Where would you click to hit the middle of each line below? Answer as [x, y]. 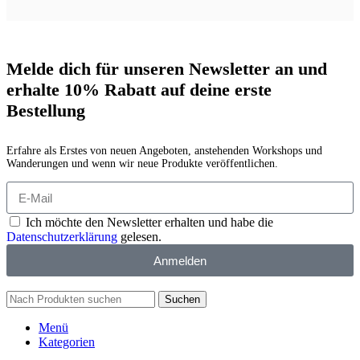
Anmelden [180, 260]
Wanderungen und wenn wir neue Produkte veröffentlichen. [142, 164]
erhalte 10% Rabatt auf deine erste [139, 90]
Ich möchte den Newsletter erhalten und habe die [149, 223]
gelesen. [139, 237]
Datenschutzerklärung [62, 237]
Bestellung [46, 111]
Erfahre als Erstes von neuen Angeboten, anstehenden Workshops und [164, 151]
